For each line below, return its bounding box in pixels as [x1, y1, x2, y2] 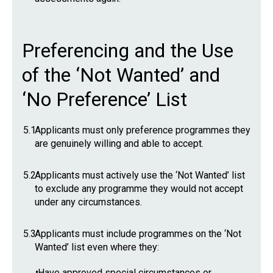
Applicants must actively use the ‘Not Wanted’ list [35, 169, 245, 181]
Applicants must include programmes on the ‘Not [35, 228, 241, 239]
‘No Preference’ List [22, 88, 187, 111]
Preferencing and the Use [22, 39, 233, 62]
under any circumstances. [35, 196, 142, 208]
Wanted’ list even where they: [35, 241, 159, 253]
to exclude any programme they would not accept [35, 183, 243, 194]
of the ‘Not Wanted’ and [22, 63, 220, 87]
